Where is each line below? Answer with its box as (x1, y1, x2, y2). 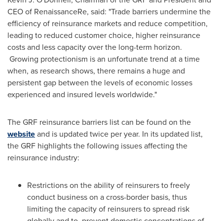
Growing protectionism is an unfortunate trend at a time (7, 53, 200, 65)
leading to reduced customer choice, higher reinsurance (7, 30, 200, 41)
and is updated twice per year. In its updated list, (35, 128, 203, 140)
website (7, 128, 35, 140)
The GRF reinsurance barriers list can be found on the (7, 116, 191, 128)
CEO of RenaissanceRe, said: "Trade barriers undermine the (7, 6, 211, 17)
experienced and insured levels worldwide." (7, 89, 157, 100)
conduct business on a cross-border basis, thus (27, 191, 187, 203)
